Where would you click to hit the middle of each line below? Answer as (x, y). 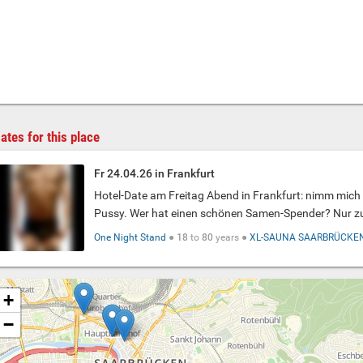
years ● (232, 237)
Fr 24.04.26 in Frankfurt (155, 173)
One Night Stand (130, 237)
